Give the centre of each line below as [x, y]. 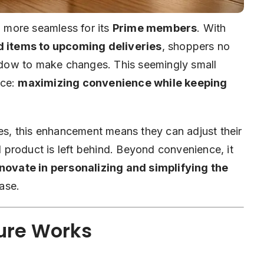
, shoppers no [196, 47]
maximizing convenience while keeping [123, 83]
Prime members [155, 28]
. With [212, 28]
